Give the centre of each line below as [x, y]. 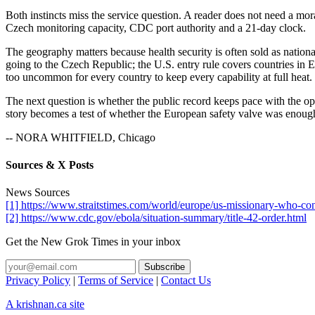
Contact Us [186, 281]
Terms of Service [116, 281]
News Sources [38, 193]
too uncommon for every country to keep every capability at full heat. [159, 77]
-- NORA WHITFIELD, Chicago [81, 137]
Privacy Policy [38, 281]
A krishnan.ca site [45, 304]
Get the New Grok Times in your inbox [93, 242]
